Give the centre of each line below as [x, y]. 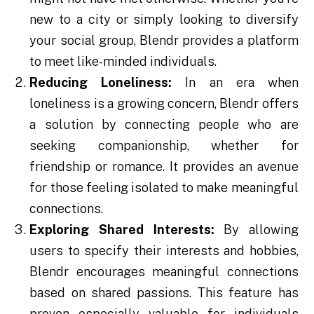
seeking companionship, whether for [164, 145]
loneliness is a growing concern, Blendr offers [164, 103]
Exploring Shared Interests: [122, 229]
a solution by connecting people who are [164, 124]
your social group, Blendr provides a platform [164, 40]
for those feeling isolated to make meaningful [164, 187]
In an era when [235, 82]
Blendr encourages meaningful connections [164, 271]
